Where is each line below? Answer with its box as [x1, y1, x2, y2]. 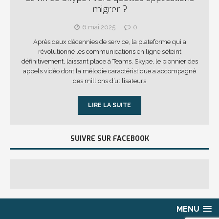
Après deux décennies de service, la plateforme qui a [33, 38, 186, 46]
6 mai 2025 [82, 23, 115, 31]
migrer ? [92, 3, 127, 16]
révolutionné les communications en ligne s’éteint [38, 48, 181, 56]
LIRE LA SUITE [88, 102, 131, 109]
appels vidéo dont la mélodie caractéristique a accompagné [23, 67, 196, 75]
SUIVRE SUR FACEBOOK [70, 134, 149, 144]
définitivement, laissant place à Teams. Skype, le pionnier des [21, 58, 198, 66]
